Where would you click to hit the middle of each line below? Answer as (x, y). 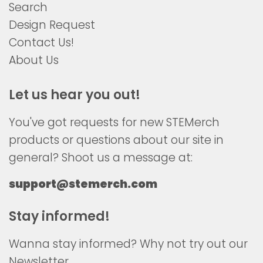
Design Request (52, 25)
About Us (34, 60)
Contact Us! (41, 42)
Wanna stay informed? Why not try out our (128, 244)
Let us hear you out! (75, 95)
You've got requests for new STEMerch (114, 122)
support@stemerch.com (83, 184)
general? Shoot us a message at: (101, 157)
